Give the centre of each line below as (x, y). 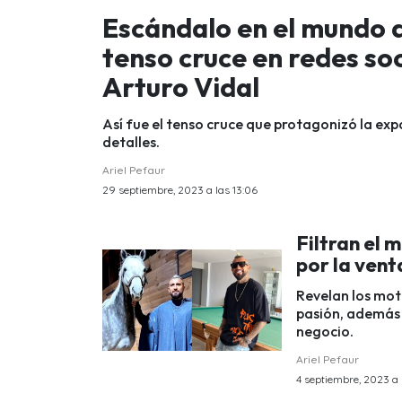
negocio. (325, 332)
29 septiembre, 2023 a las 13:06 (180, 189)
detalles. (131, 141)
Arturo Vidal (181, 87)
